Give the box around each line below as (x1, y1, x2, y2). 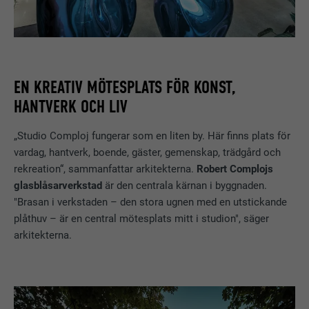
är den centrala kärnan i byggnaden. (102, 179, 268, 192)
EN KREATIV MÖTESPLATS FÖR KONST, (14, 77, 236, 99)
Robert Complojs (197, 162, 274, 175)
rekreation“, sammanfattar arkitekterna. (14, 162, 197, 175)
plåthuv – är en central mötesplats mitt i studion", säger (14, 212, 270, 225)
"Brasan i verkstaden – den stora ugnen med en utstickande (14, 195, 288, 208)
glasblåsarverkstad (14, 179, 103, 192)
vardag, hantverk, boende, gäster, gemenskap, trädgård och (14, 146, 281, 159)
